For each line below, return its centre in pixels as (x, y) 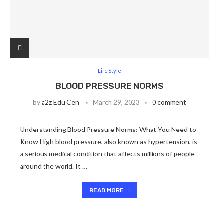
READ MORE (107, 190)
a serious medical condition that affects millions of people (107, 154)
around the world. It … (54, 166)
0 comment (169, 102)
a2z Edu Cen (60, 102)
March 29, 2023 (116, 102)
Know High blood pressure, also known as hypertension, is (109, 142)
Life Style (109, 71)
